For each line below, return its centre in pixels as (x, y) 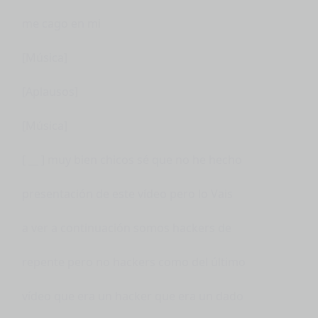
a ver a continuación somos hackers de (127, 227)
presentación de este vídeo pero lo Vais (128, 193)
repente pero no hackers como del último (134, 262)
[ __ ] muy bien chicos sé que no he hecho (132, 159)
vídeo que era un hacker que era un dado (133, 296)
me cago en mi (62, 23)
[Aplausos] (50, 91)
